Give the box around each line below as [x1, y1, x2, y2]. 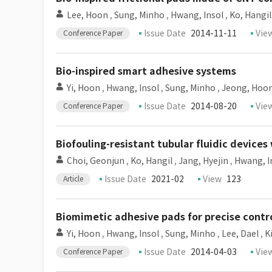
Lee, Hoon [67, 10, 108, 21]
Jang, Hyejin [178, 155, 228, 166]
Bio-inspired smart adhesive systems [56, 65, 236, 78]
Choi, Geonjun [67, 155, 124, 166]
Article [63, 174, 83, 183]
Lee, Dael [222, 228, 259, 239]
